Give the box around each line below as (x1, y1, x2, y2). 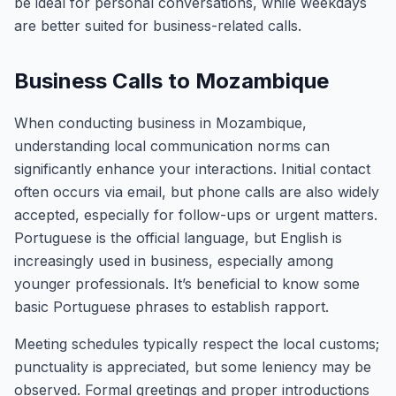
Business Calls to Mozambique (14, 68, 329, 94)
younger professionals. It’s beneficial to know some (14, 275, 360, 293)
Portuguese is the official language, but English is (14, 229, 342, 247)
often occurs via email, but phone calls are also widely (14, 183, 379, 201)
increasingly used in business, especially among (14, 252, 333, 270)
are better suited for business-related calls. (14, 17, 301, 34)
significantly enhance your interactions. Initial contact (14, 160, 370, 178)
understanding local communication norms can (14, 137, 330, 155)
